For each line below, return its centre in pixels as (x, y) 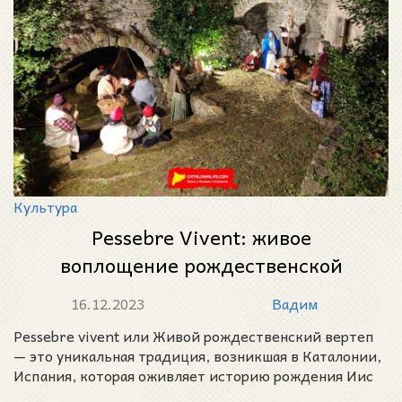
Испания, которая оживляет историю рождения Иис (193, 376)
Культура (45, 207)
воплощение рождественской (201, 265)
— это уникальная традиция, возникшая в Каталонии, (197, 356)
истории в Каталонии (201, 293)
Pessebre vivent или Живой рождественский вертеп (194, 336)
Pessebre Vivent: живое (201, 237)
